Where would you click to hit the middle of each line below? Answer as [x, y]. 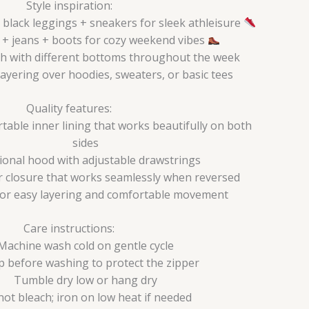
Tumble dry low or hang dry [86, 280]
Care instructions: [69, 228]
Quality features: [69, 108]
